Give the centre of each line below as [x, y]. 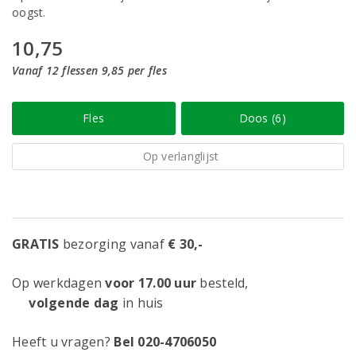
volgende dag [66, 303]
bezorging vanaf [114, 244]
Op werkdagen [59, 283]
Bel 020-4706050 [165, 342]
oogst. [29, 12]
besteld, [222, 283]
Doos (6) [262, 118]
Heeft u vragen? [63, 342]
